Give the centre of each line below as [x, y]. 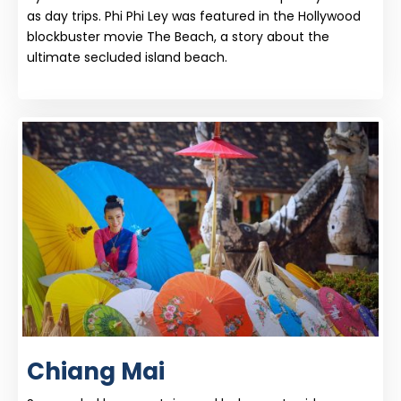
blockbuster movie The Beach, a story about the [178, 36]
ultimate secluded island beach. [127, 57]
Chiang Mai [96, 371]
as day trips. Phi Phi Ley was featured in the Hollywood [194, 16]
